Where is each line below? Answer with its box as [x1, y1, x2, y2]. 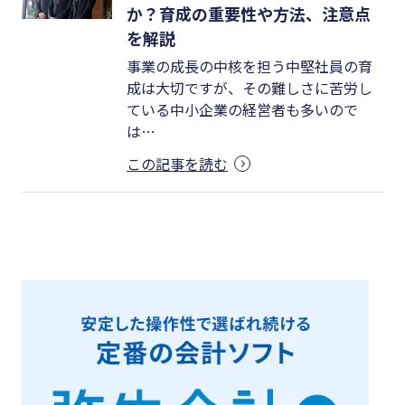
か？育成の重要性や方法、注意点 [127, 2, 371, 26]
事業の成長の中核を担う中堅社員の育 [127, 55, 372, 78]
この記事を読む [127, 153, 228, 175]
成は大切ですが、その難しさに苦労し [127, 77, 372, 99]
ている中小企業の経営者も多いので [127, 99, 358, 121]
